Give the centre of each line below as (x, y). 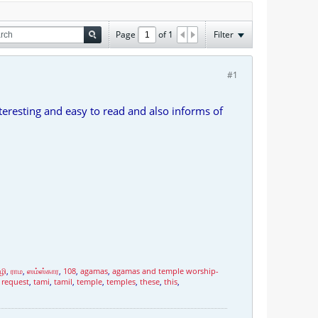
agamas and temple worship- (165, 271)
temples (121, 281)
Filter (224, 34)
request (15, 281)
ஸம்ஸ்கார (43, 271)
